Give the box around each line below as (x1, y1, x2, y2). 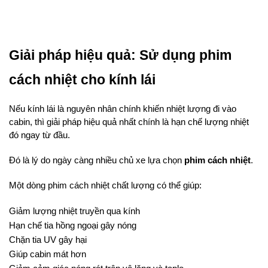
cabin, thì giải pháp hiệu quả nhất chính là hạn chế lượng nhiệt (9, 117, 249, 127)
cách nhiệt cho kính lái (9, 72, 156, 88)
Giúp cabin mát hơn (9, 249, 86, 260)
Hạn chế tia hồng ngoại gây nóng (9, 221, 136, 231)
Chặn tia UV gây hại (9, 235, 87, 245)
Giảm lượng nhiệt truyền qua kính (9, 206, 140, 217)
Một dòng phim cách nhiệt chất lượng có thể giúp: (9, 181, 202, 191)
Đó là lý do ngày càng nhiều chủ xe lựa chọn (9, 156, 184, 166)
